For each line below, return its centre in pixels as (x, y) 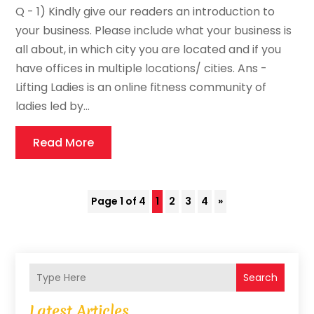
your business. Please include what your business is (154, 31)
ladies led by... (53, 107)
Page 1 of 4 (118, 202)
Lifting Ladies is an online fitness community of (141, 88)
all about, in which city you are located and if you (149, 50)
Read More (64, 143)
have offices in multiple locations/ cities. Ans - (142, 69)
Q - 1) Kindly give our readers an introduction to (145, 12)
